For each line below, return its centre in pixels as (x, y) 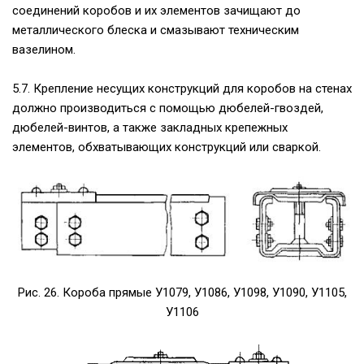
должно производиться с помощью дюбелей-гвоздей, (168, 108)
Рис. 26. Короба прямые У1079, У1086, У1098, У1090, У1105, (182, 293)
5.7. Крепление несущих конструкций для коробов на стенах (182, 89)
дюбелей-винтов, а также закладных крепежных (150, 128)
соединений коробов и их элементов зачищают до (156, 11)
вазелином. (44, 50)
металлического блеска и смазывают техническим (156, 30)
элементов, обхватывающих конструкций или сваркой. (167, 147)
